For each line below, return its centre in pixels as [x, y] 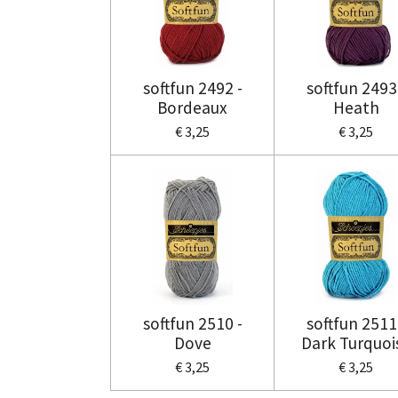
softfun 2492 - [192, 88]
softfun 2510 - [192, 323]
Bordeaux [192, 107]
